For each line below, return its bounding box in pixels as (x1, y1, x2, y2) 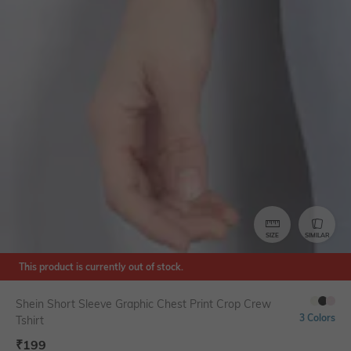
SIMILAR (304, 230, 330, 239)
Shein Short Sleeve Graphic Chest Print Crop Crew (16, 297, 271, 312)
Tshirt (16, 313, 44, 328)
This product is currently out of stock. (19, 261, 183, 273)
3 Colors (299, 312, 335, 324)
